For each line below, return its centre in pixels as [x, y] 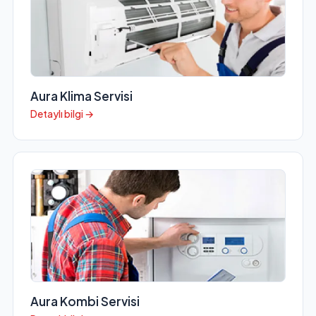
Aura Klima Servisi [81, 96]
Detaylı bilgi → [62, 114]
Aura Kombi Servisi [85, 302]
